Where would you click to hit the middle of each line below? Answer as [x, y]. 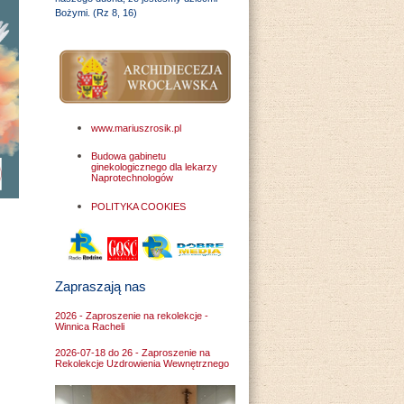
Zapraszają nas [101, 286]
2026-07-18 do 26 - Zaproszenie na [133, 353]
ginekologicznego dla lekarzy [154, 167]
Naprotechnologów [132, 178]
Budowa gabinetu [129, 156]
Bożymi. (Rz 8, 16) [96, 13]
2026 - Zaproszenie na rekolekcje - [132, 315]
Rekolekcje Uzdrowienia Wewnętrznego [142, 364]
